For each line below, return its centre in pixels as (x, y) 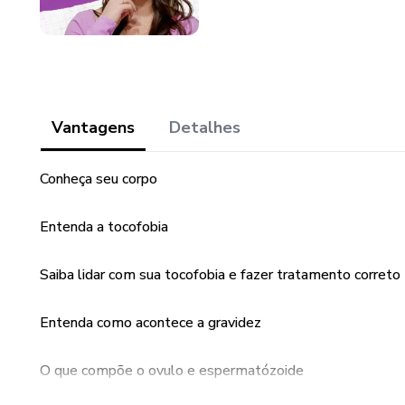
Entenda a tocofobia (104, 227)
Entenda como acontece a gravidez (151, 323)
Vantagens (93, 127)
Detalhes (205, 127)
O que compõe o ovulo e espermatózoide (172, 371)
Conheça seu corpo (99, 179)
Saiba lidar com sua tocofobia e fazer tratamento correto (220, 275)
